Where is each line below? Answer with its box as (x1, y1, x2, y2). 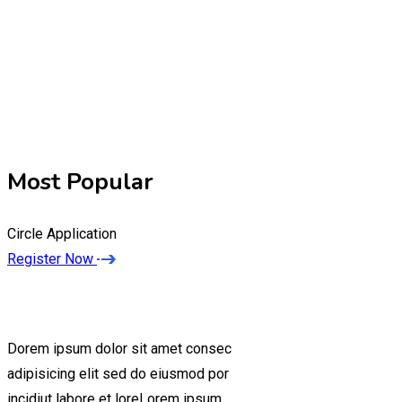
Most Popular (7, 165, 153, 197)
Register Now (7, 249, 93, 267)
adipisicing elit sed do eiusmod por (7, 364, 229, 382)
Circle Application (7, 224, 117, 242)
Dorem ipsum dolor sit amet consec (7, 339, 232, 357)
